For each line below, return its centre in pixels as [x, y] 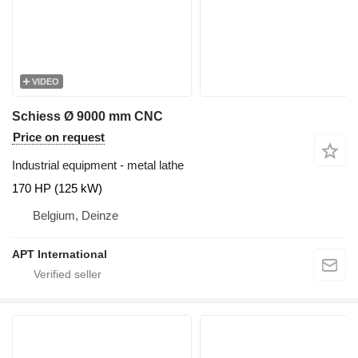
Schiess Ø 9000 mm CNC [88, 116]
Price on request [59, 137]
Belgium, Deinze [76, 215]
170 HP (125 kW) [57, 188]
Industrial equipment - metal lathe [98, 165]
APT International [60, 254]
